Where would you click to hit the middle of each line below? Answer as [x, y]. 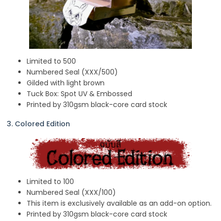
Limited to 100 [50, 182]
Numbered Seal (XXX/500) [72, 72]
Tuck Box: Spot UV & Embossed [79, 94]
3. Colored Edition [38, 124]
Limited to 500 [51, 61]
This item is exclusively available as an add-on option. [119, 203]
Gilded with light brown [66, 83]
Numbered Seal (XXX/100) [71, 193]
